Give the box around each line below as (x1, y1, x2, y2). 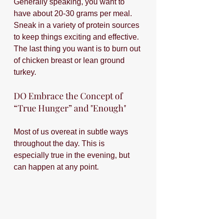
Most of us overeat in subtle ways (14, 128, 130, 136)
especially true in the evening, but (14, 151, 131, 159)
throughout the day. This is (14, 139, 107, 148)
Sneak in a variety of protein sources (14, 21, 141, 29)
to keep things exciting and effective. (14, 33, 141, 41)
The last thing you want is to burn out (14, 44, 142, 53)
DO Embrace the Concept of (14, 90, 125, 102)
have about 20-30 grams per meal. (14, 9, 134, 18)
